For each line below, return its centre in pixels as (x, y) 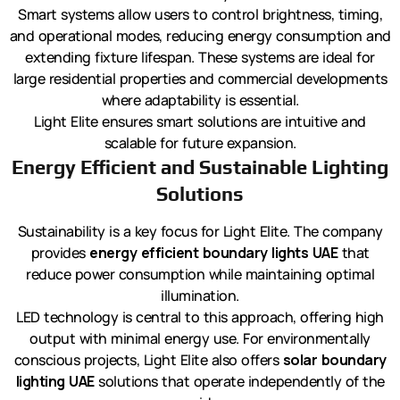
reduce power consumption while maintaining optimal (200, 275)
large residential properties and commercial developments (200, 79)
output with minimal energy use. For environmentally (200, 339)
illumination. (200, 296)
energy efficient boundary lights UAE (213, 253)
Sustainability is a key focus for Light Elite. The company (200, 232)
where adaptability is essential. (200, 100)
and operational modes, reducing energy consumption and (200, 36)
